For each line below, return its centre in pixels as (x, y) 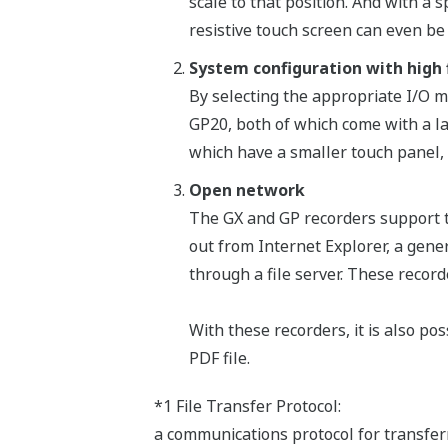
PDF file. (219, 358)
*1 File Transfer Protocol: (247, 406)
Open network (246, 190)
